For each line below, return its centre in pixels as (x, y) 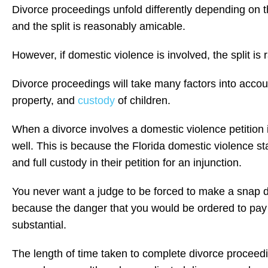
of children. (143, 100)
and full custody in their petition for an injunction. (127, 162)
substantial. (39, 225)
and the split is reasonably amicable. (99, 26)
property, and (45, 100)
